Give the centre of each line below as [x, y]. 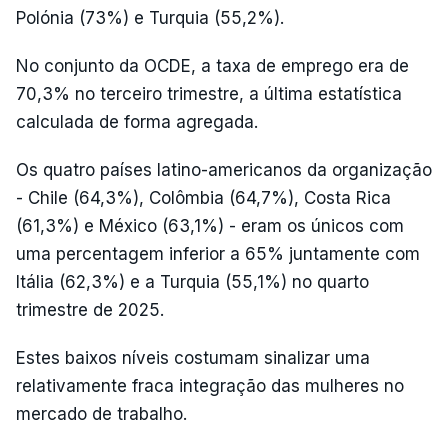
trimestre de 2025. [90, 309]
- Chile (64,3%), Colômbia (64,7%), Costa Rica [203, 197]
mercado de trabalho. [101, 413]
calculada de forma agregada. [137, 121]
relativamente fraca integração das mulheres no [210, 385]
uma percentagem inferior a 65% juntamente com [218, 253]
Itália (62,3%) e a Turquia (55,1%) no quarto [192, 281]
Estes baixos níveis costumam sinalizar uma [193, 357]
